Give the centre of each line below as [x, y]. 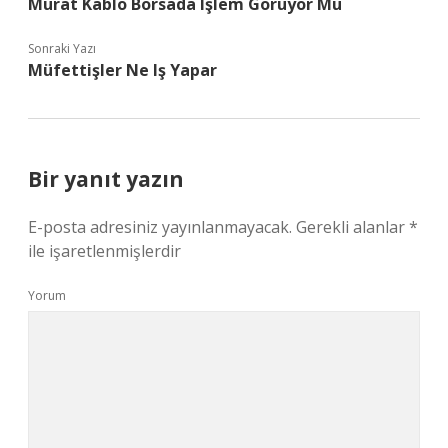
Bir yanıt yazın [106, 179]
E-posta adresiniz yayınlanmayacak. [160, 227]
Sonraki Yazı [62, 48]
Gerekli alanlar [352, 227]
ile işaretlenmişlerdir [104, 251]
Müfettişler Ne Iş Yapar [122, 70]
